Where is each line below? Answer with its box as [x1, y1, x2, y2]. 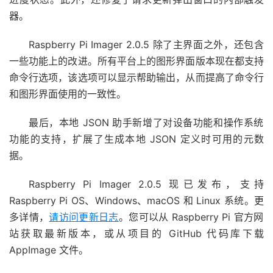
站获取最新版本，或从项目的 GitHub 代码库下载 [9, 227, 264, 240]
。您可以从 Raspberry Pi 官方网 [118, 211, 264, 224]
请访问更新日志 [49, 211, 119, 224]
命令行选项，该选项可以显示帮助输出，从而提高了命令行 [9, 71, 264, 84]
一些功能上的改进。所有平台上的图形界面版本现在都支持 [9, 55, 264, 68]
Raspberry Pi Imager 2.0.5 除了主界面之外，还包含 [29, 38, 264, 51]
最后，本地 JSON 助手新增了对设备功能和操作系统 [29, 116, 264, 129]
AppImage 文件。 [9, 244, 88, 257]
